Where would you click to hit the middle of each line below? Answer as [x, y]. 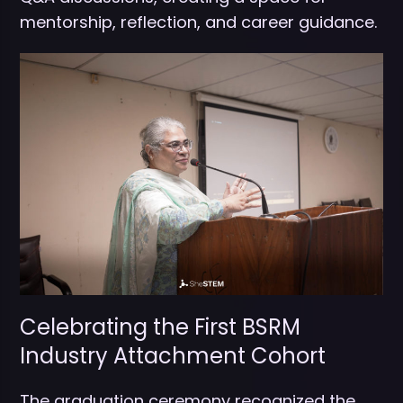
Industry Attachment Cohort [173, 355]
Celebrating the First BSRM [160, 327]
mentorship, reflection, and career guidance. [198, 22]
